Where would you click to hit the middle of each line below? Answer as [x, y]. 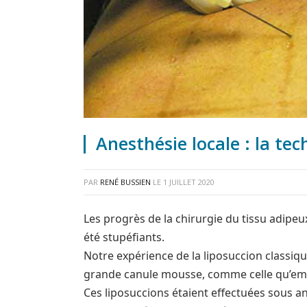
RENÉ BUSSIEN [125, 182]
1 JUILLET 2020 [189, 182]
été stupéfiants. [124, 237]
